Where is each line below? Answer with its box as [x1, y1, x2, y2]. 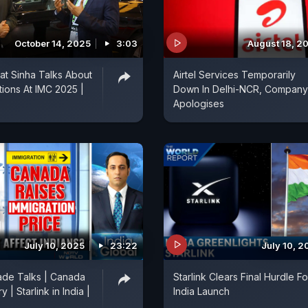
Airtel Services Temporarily [173, 69, 296, 81]
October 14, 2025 [14, 38, 91, 49]
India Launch [173, 285, 230, 297]
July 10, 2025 [24, 239, 85, 251]
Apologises [173, 98, 224, 110]
